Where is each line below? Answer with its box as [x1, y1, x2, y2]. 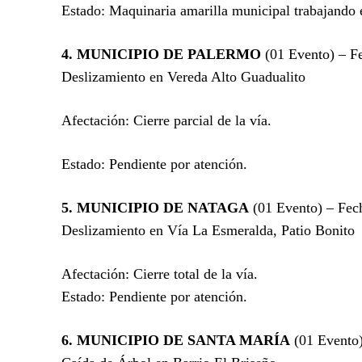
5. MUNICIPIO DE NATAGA [61, 199, 249, 216]
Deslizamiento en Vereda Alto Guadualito [61, 68, 305, 85]
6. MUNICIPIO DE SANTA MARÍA [61, 331, 290, 348]
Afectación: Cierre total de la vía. [61, 265, 258, 282]
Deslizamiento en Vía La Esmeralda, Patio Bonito [61, 221, 355, 238]
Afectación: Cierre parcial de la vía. [61, 112, 271, 128]
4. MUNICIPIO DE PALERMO [61, 45, 261, 62]
